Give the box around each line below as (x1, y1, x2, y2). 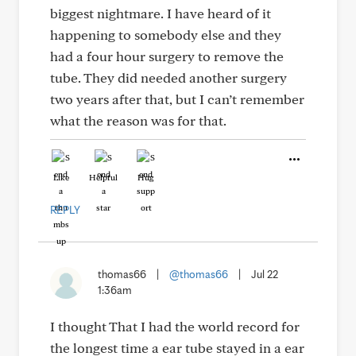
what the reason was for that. (50, 112, 226, 129)
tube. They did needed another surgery (50, 69, 287, 86)
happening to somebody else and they (50, 26, 281, 43)
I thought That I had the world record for (50, 318, 300, 335)
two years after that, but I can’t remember (50, 91, 304, 107)
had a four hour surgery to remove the (50, 48, 284, 64)
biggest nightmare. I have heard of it (50, 5, 271, 21)
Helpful (89, 172, 118, 183)
